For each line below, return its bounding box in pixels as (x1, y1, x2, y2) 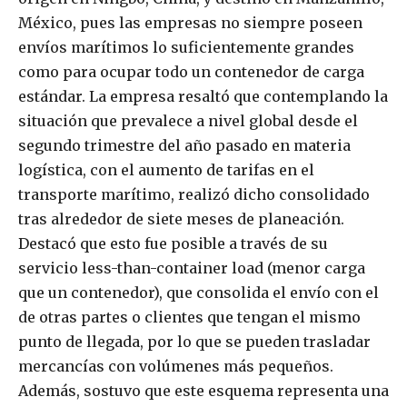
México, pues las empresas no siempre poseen (18, 14, 362, 33)
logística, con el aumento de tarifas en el (18, 161, 314, 180)
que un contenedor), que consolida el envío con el (18, 283, 379, 303)
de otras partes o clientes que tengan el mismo (18, 308, 361, 327)
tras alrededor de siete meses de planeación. (18, 210, 344, 229)
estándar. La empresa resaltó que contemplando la (18, 87, 388, 106)
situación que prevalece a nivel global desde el (18, 112, 358, 131)
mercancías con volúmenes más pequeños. (18, 357, 333, 376)
